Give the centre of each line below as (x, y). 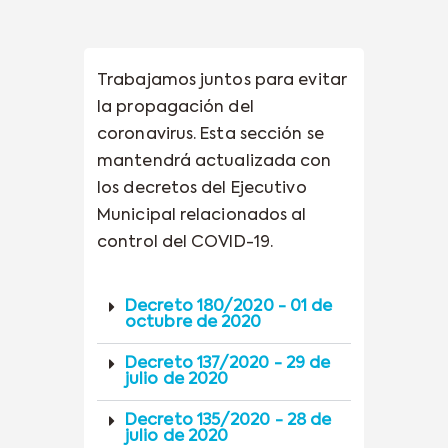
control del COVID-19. (185, 242)
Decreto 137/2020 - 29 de (228, 363)
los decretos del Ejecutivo (202, 188)
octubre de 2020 (193, 322)
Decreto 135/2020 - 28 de (228, 420)
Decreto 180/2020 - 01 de (229, 306)
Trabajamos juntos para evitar (222, 80)
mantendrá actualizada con (214, 161)
